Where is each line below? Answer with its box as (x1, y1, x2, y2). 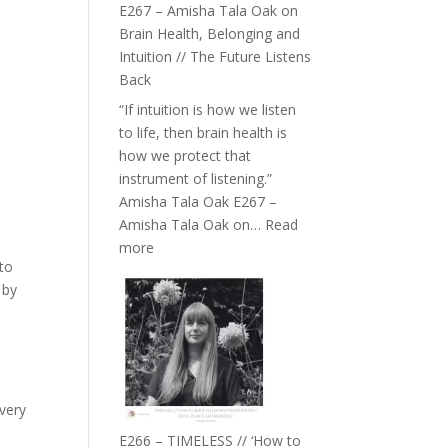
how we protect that (119, 146, 252, 165)
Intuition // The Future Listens (119, 47, 312, 66)
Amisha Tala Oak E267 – (119, 192, 278, 211)
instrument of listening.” (119, 169, 273, 188)
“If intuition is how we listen (119, 100, 297, 119)
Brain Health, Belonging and (119, 24, 301, 43)
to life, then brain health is (119, 123, 288, 142)
